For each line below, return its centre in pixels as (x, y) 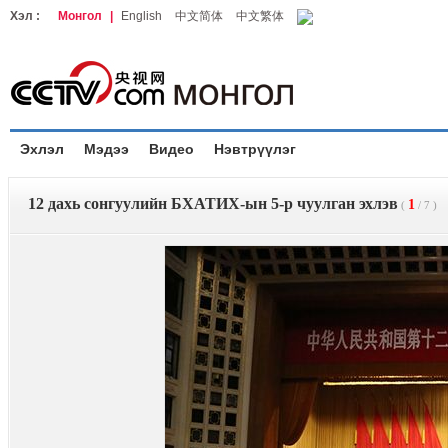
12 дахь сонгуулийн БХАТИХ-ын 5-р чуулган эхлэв (213, 203)
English (141, 16)
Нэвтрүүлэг (255, 149)
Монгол (80, 16)
